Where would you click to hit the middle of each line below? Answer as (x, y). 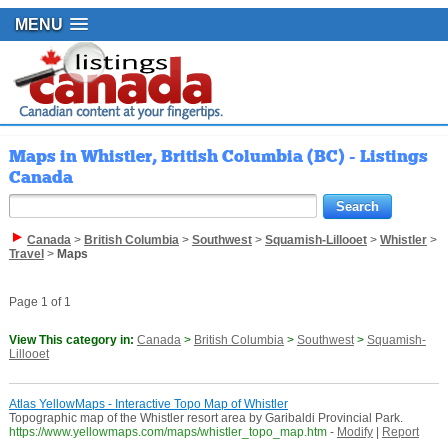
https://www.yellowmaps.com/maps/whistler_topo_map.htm (167, 432)
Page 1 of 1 (39, 302)
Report (400, 432)
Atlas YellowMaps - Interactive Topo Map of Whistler (148, 404)
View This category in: (72, 340)
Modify (354, 432)
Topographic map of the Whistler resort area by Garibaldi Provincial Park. (205, 418)
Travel (26, 254)
